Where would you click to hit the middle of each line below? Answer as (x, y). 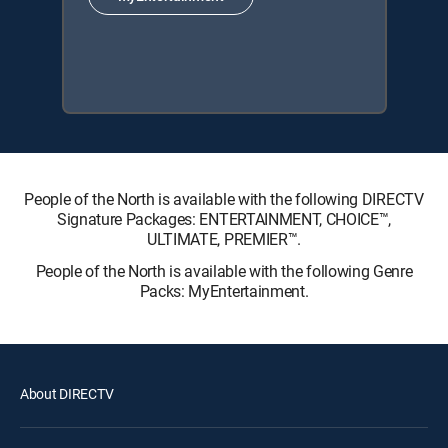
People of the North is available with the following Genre (224, 271)
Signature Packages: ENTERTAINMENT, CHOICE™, (224, 219)
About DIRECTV (67, 393)
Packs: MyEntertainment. (224, 291)
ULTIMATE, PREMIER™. (224, 239)
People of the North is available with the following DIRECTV (224, 199)
